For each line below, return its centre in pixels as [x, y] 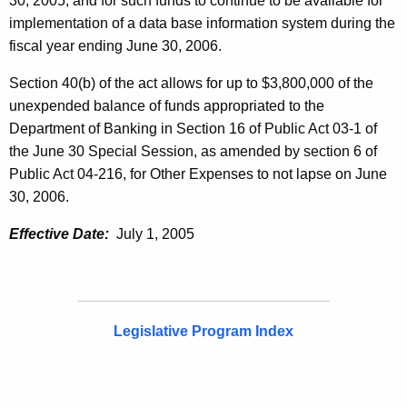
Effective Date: [59, 234]
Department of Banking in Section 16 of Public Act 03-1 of [193, 129]
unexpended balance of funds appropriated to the [167, 106]
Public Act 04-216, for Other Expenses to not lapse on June [198, 174]
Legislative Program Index [203, 332]
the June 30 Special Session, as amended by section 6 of [193, 152]
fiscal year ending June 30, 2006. [115, 46]
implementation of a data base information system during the [202, 24]
